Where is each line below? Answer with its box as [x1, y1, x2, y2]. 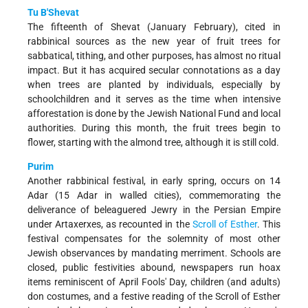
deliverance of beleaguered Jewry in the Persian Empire [27, 204, 280, 216]
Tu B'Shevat [27, 7, 79, 19]
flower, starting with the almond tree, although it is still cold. [27, 137, 279, 148]
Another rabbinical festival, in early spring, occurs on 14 [27, 175, 280, 187]
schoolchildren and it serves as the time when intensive [27, 93, 280, 105]
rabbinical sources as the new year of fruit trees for [27, 36, 280, 47]
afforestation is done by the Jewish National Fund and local [27, 108, 280, 120]
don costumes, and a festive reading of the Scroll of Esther [27, 291, 280, 302]
